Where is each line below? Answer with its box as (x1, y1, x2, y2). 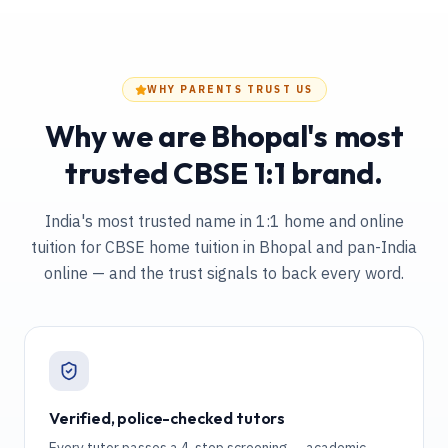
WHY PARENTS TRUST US (146, 83, 314, 96)
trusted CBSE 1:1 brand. (65, 154, 383, 192)
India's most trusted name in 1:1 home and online (44, 211, 404, 231)
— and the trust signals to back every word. (88, 263, 404, 283)
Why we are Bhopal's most (44, 117, 404, 155)
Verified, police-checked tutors (49, 408, 286, 428)
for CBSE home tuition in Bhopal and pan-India (80, 237, 417, 257)
